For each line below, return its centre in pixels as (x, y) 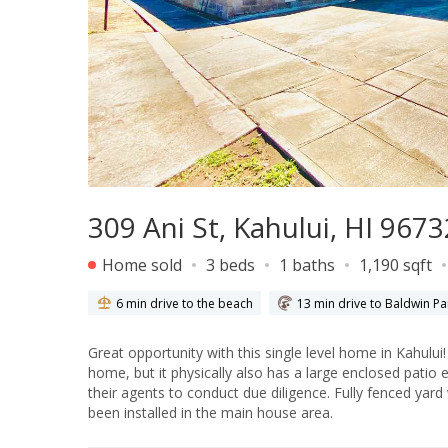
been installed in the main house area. (210, 412)
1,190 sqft (395, 265)
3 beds (230, 265)
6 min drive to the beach (184, 303)
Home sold (140, 265)
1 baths (307, 265)
